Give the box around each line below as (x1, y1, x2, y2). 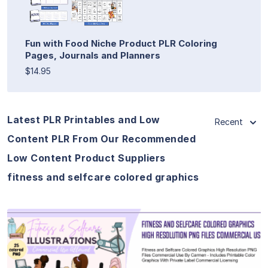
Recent (215, 116, 243, 127)
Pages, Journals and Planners (25, 49, 160, 61)
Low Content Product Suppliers (7, 151, 166, 164)
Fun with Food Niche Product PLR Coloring (25, 37, 217, 49)
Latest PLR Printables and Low (7, 113, 160, 126)
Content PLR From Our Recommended (7, 132, 196, 145)
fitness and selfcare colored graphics (7, 170, 199, 183)
